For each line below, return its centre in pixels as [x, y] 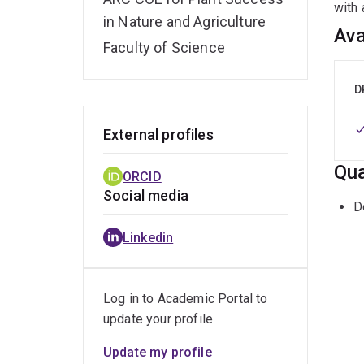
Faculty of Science [164, 48]
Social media [146, 196]
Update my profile [158, 353]
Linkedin [148, 238]
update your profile [158, 319]
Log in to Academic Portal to [186, 299]
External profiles [158, 135]
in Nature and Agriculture [185, 22]
